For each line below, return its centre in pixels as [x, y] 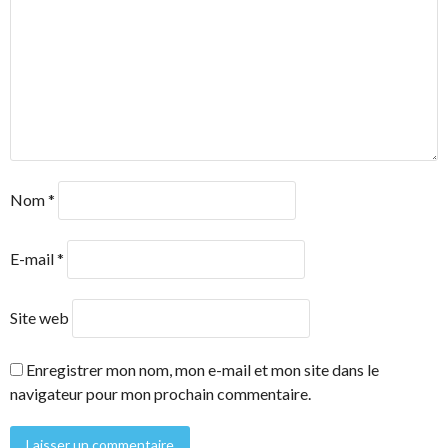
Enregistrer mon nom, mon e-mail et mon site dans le [202, 370]
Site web [39, 318]
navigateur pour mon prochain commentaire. [160, 394]
